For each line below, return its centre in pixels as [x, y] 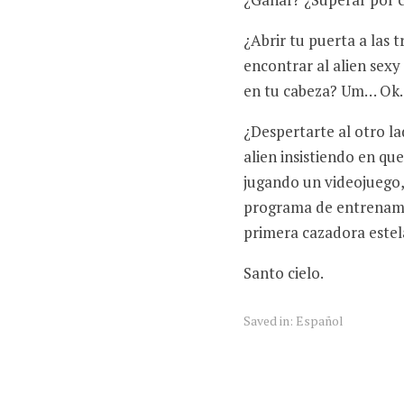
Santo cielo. [284, 272]
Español [320, 320]
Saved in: [270, 320]
